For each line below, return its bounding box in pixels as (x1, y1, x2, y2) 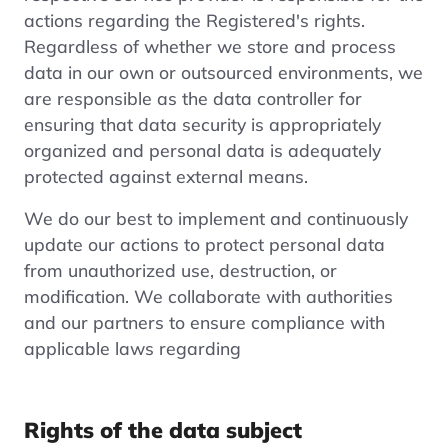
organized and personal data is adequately (24, 138, 381, 161)
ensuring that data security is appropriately (24, 112, 381, 135)
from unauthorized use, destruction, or (24, 258, 337, 281)
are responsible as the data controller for (24, 86, 362, 109)
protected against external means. (24, 164, 308, 187)
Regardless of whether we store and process (24, 34, 396, 57)
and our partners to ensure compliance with (24, 310, 385, 333)
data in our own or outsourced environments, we (24, 60, 423, 83)
